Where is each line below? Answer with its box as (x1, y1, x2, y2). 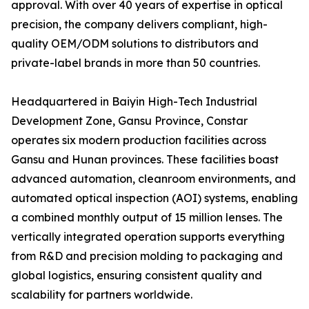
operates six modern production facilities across (11, 133, 266, 147)
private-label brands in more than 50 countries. (11, 56, 260, 70)
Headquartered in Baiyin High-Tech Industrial (11, 94, 257, 108)
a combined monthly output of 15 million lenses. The (11, 210, 283, 224)
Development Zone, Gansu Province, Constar (11, 114, 248, 128)
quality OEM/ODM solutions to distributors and (11, 37, 259, 50)
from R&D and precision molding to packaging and (11, 249, 283, 263)
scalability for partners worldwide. (11, 288, 192, 301)
